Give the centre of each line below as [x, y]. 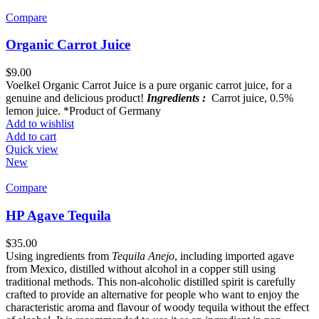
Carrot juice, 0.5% [250, 98]
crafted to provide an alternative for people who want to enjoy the [152, 294]
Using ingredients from [59, 256]
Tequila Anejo [143, 256]
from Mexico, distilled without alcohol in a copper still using [141, 268]
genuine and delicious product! [76, 98]
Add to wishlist [40, 124]
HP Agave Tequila [58, 215]
